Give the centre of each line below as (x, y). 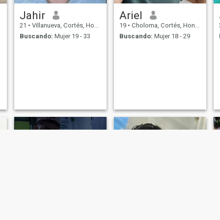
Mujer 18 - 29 (171, 36)
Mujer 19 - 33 (71, 36)
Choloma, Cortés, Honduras (162, 25)
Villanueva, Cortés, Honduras (62, 25)
